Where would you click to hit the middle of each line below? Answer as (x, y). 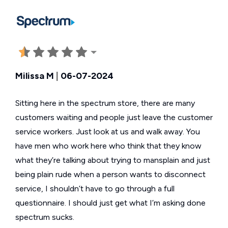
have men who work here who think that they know (108, 146)
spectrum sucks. (45, 217)
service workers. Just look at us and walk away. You (108, 132)
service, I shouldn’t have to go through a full (95, 189)
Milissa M (35, 76)
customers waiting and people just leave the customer (114, 118)
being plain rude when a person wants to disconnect (110, 175)
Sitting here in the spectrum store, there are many (105, 103)
